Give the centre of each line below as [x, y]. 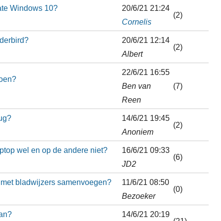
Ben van [136, 86]
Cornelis [136, 21]
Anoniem [137, 131]
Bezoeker [138, 196]
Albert [132, 54]
